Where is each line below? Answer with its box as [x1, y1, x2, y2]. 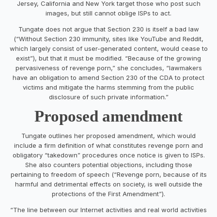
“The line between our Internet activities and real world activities [10, 205, 207, 214]
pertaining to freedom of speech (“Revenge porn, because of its [10, 170, 207, 178]
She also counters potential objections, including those [25, 160, 192, 169]
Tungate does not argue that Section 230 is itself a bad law [18, 25, 199, 33]
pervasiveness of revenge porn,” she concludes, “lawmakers [15, 63, 202, 72]
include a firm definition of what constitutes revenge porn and [14, 141, 203, 149]
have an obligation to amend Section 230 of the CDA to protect [13, 73, 204, 81]
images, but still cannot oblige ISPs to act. [46, 9, 171, 17]
